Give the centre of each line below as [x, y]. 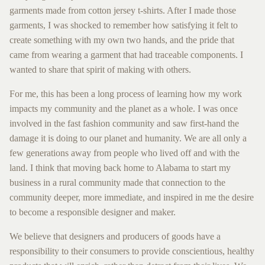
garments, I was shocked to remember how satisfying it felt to [124, 25]
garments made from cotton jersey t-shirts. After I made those [123, 11]
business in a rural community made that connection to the [117, 183]
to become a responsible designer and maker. [93, 212]
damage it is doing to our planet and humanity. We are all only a [128, 138]
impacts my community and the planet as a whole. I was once [124, 109]
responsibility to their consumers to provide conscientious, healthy [132, 251]
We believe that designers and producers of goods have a [115, 237]
